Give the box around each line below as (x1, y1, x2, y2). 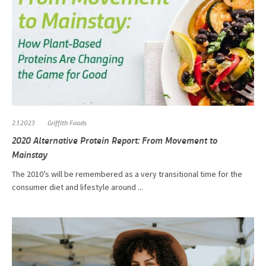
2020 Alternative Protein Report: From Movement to (12, 134, 217, 147)
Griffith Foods (47, 118, 87, 128)
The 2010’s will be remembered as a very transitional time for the (12, 169, 242, 180)
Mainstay (12, 148, 47, 161)
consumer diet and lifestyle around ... (12, 182, 143, 193)
